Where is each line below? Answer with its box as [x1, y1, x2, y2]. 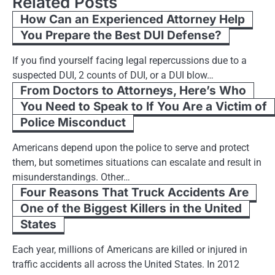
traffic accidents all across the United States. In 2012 [12, 258, 239, 270]
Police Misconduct [20, 115, 126, 130]
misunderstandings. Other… [12, 171, 130, 183]
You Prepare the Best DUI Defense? [20, 28, 222, 42]
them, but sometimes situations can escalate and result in [12, 156, 261, 168]
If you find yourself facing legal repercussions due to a [12, 54, 247, 66]
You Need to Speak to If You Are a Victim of [20, 99, 267, 114]
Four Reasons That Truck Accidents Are [20, 185, 249, 199]
